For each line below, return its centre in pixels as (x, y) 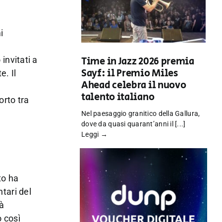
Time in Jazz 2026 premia (138, 62)
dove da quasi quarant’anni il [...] (134, 124)
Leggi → (94, 135)
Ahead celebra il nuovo (134, 86)
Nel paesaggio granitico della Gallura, (141, 114)
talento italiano (118, 98)
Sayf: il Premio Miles (130, 74)
